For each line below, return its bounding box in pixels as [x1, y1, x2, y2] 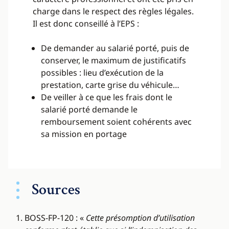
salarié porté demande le [41, 104, 138, 116]
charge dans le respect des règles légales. [33, 6, 194, 17]
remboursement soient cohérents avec [41, 116, 192, 128]
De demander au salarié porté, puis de [41, 42, 189, 54]
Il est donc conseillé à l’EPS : [33, 18, 139, 30]
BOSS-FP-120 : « [25, 212, 86, 224]
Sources [32, 180, 80, 200]
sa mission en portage [41, 128, 127, 140]
